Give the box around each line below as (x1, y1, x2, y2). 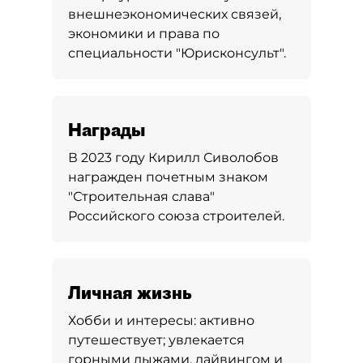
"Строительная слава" (68, 189, 215, 204)
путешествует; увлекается (68, 332, 245, 348)
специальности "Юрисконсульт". (68, 45, 286, 61)
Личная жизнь (68, 282, 192, 303)
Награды (68, 119, 145, 140)
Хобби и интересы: (68, 313, 199, 328)
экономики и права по (68, 26, 220, 41)
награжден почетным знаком (68, 169, 268, 185)
